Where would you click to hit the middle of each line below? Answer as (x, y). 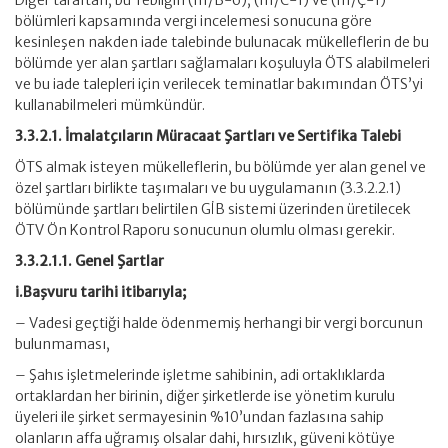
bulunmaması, (62, 344)
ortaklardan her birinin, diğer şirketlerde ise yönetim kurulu (205, 396)
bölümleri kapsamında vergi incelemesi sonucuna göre (193, 21)
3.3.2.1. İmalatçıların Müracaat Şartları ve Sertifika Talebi (208, 136)
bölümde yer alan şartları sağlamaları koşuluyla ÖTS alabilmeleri (222, 63)
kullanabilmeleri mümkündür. (110, 105)
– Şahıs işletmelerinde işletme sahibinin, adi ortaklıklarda (200, 375)
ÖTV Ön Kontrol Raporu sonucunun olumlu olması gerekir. (205, 230)
